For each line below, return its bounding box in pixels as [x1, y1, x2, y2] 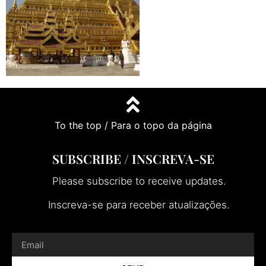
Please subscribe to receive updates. [52, 175, 226, 188]
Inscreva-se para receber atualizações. [48, 198, 230, 211]
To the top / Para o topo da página [54, 119, 212, 132]
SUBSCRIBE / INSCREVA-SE [52, 150, 214, 167]
